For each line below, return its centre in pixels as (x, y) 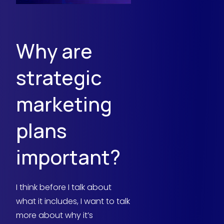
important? (68, 157)
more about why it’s (54, 215)
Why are (54, 51)
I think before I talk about (64, 187)
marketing (64, 104)
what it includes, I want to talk (73, 201)
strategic (59, 78)
